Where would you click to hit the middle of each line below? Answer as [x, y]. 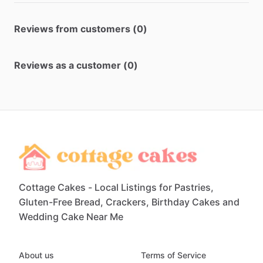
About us [36, 255]
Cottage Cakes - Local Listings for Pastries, [116, 188]
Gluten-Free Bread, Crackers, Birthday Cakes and [129, 202]
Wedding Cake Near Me [71, 217]
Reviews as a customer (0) [76, 65]
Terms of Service [173, 255]
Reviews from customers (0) [81, 29]
